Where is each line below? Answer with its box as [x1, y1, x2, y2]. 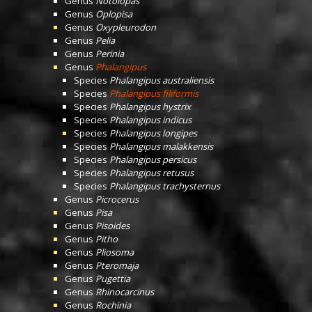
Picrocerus [95, 193, 139, 205]
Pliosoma [95, 246, 134, 258]
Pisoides [95, 219, 130, 232]
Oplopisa [95, 8, 132, 20]
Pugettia [95, 272, 130, 285]
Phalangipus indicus [109, 114, 192, 126]
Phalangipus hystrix [109, 100, 191, 113]
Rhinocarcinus [95, 286, 154, 298]
